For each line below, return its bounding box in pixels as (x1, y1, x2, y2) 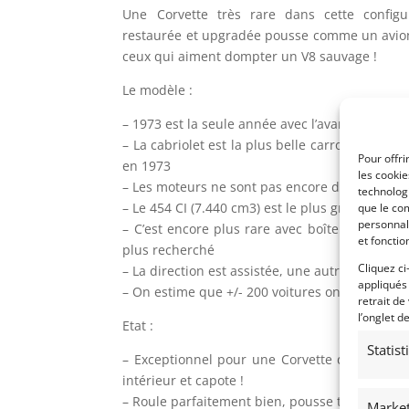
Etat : (122, 316, 154, 334)
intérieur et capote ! (122, 371, 245, 389)
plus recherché (122, 240, 215, 258)
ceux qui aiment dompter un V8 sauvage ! (122, 47, 378, 65)
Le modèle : (122, 80, 194, 99)
